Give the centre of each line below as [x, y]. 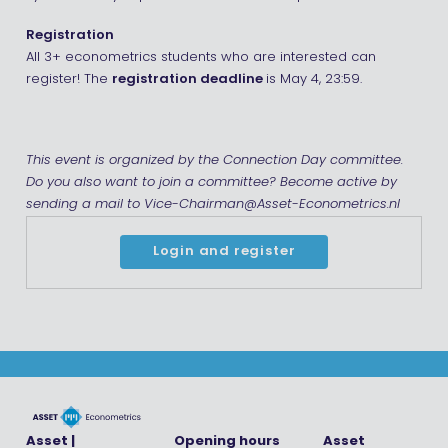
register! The [68, 79]
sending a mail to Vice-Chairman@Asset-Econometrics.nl [212, 204]
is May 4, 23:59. [313, 79]
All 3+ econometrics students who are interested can [200, 57]
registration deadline [188, 79]
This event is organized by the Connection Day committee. [214, 160]
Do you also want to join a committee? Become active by [211, 182]
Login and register [224, 252]
